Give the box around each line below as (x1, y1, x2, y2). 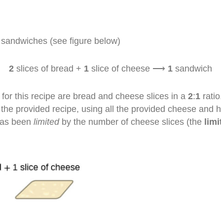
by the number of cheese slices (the (59, 116, 205, 127)
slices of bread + (14, 63, 84, 74)
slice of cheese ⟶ (89, 63, 168, 74)
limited (34, 116, 60, 127)
